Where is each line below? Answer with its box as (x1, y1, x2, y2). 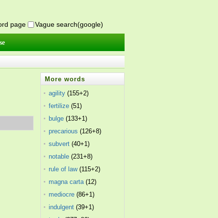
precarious (49, 127, 78, 135)
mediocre (49, 191, 75, 198)
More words (45, 75, 86, 83)
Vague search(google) (35, 20, 103, 28)
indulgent (49, 203, 74, 211)
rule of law (49, 165, 78, 173)
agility (49, 90, 66, 97)
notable (49, 153, 70, 160)
